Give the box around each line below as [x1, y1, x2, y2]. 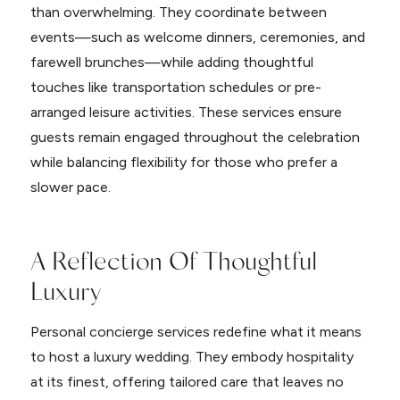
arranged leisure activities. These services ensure [29, 104, 342, 121]
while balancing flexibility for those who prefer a [29, 154, 337, 171]
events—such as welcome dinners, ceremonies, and [29, 29, 365, 46]
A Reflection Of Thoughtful [29, 244, 317, 276]
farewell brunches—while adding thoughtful [29, 54, 313, 71]
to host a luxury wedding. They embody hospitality [29, 348, 354, 366]
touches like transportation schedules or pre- [29, 79, 321, 96]
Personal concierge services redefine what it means [29, 323, 362, 341]
